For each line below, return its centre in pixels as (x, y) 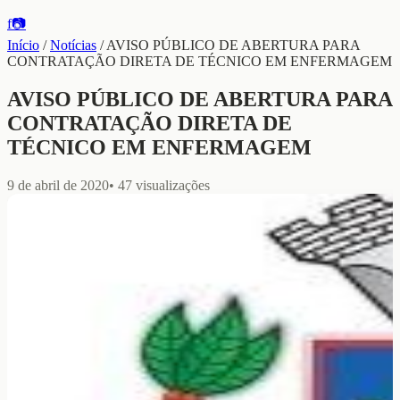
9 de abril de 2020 (58, 185)
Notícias (73, 45)
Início (23, 45)
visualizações (171, 185)
